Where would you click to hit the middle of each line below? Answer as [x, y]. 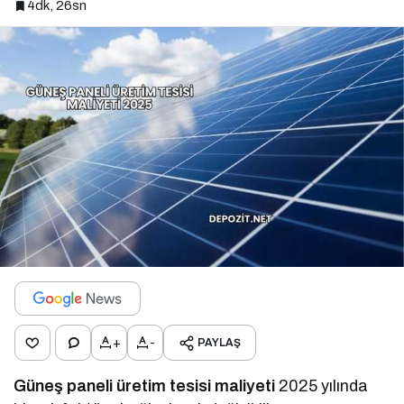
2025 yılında [322, 386]
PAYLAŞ [219, 343]
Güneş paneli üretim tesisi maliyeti [145, 386]
